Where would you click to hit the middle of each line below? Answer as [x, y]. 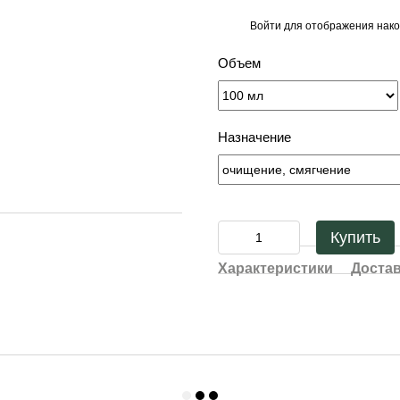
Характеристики [275, 268]
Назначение [254, 137]
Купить [355, 237]
